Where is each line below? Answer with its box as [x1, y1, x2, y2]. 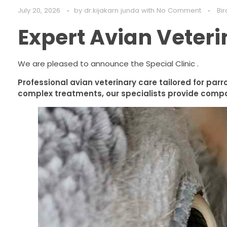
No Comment [157, 5, 201, 15]
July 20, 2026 [18, 5, 60, 15]
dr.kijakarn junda [84, 5, 141, 15]
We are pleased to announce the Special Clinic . [18, 58, 199, 69]
